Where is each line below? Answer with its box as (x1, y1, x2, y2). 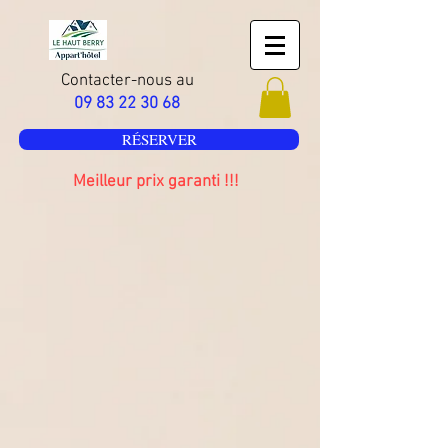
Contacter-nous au (60, 71, 194, 91)
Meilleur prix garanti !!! (73, 171, 239, 192)
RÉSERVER (121, 128, 197, 149)
